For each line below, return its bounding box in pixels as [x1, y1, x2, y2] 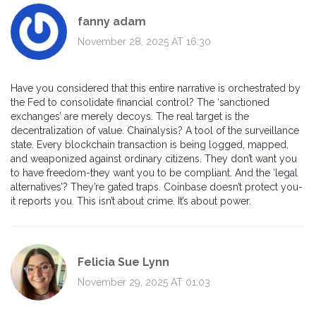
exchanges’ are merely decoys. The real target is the [11, 111, 249, 123]
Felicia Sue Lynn [78, 255, 169, 269]
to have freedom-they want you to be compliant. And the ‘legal [11, 167, 298, 179]
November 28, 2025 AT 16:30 [78, 35, 211, 47]
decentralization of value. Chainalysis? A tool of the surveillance [11, 125, 299, 137]
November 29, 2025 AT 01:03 [78, 276, 210, 288]
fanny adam [78, 14, 146, 28]
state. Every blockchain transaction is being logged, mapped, [11, 139, 288, 151]
